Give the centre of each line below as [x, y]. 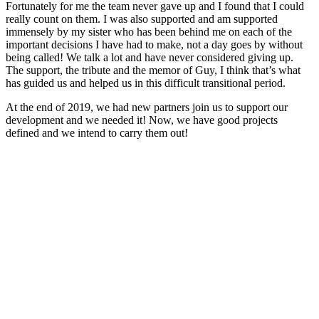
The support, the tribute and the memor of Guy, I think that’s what [153, 70]
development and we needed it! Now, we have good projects [142, 120]
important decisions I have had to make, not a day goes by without [154, 45]
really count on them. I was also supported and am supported [142, 19]
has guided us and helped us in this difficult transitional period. [146, 83]
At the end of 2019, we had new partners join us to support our [147, 108]
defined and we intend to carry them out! [97, 133]
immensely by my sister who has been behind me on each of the [149, 32]
